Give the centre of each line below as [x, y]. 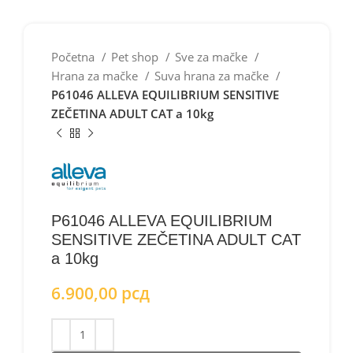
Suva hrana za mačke [213, 76]
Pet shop [136, 57]
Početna [74, 57]
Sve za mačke [213, 57]
